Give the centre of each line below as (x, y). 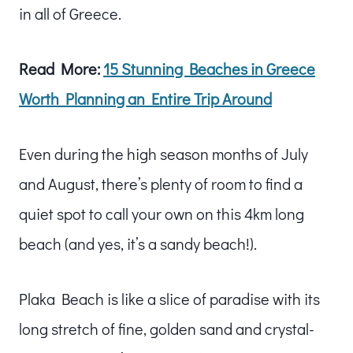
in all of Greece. (70, 13)
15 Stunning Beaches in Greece (209, 68)
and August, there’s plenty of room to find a (161, 183)
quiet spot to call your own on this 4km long (162, 213)
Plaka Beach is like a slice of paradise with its (169, 298)
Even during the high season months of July (163, 153)
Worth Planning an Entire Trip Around (145, 98)
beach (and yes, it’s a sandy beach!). (139, 243)
